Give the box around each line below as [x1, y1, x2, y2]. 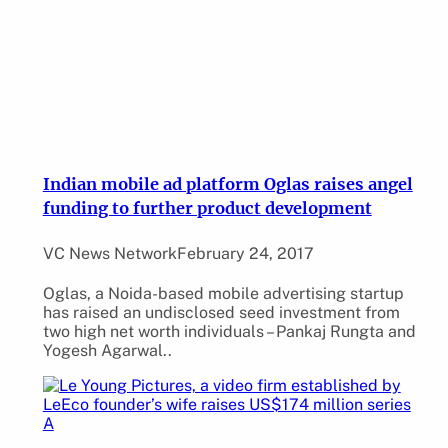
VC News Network [42, 243, 177, 263]
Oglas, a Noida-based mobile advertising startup [42, 284, 404, 304]
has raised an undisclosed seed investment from [42, 303, 400, 323]
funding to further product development [42, 197, 372, 218]
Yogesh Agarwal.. [42, 341, 172, 361]
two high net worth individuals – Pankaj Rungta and [42, 322, 416, 342]
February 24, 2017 [176, 243, 314, 263]
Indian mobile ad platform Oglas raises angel [42, 173, 413, 194]
